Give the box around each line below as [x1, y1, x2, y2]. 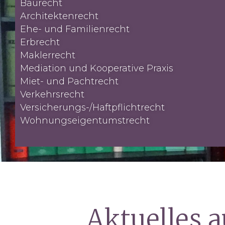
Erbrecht [20, 37, 60, 48]
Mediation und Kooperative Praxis [20, 63, 173, 74]
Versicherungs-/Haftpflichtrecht [20, 102, 165, 113]
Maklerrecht [20, 50, 75, 61]
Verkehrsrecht [20, 89, 84, 100]
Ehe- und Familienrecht [20, 24, 130, 35]
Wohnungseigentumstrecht [20, 115, 150, 126]
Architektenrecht [20, 11, 98, 22]
